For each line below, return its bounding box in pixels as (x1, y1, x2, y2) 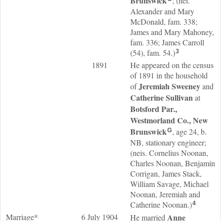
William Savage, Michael (130, 179, 209, 189)
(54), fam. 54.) (130, 47, 175, 58)
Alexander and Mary (130, 6, 194, 16)
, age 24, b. (172, 126, 207, 137)
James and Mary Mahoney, (130, 27, 214, 37)
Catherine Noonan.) (130, 199, 192, 210)
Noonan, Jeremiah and (130, 189, 200, 199)
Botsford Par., (130, 103, 177, 114)
